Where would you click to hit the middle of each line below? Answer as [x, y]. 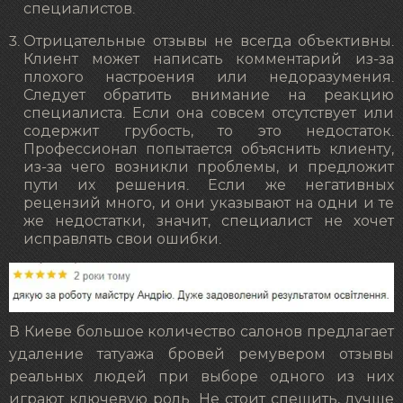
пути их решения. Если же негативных [209, 185]
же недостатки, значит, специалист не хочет [209, 221]
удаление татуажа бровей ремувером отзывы [201, 355]
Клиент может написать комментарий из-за [209, 59]
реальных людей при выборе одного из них [201, 377]
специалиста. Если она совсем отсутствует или [209, 113]
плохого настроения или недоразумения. [209, 77]
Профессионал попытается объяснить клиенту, [209, 149]
